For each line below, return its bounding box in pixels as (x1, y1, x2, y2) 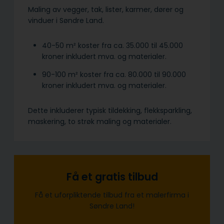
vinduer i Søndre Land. (28, 15, 104, 25)
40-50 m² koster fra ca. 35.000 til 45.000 (42, 40, 183, 50)
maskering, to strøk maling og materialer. (28, 116, 171, 126)
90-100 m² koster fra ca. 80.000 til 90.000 (42, 69, 186, 79)
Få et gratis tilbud (66, 169, 158, 184)
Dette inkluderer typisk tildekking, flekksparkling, (28, 105, 192, 115)
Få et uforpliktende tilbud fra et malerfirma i (35, 190, 189, 200)
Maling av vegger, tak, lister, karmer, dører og (28, 4, 183, 14)
